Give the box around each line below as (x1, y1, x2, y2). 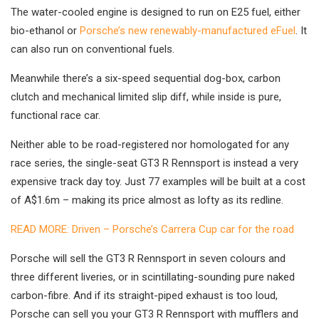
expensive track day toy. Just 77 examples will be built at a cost (11, 175, 305, 189)
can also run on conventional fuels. (11, 43, 174, 56)
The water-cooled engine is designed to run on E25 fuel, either (11, 6, 300, 19)
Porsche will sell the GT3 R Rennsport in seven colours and (11, 252, 286, 266)
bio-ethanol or (11, 24, 80, 38)
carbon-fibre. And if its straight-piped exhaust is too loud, (11, 289, 278, 303)
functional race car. (11, 109, 100, 122)
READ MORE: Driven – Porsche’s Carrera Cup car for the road (11, 223, 294, 236)
